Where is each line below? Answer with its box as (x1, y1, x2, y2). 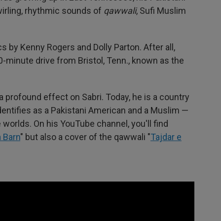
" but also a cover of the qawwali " (20, 132, 150, 143)
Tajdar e (150, 132, 182, 143)
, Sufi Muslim (136, 5, 186, 16)
